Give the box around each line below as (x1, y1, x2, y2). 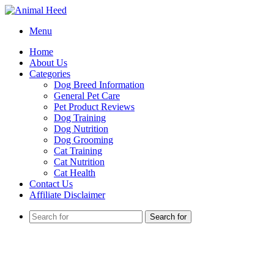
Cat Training (54, 146, 102, 156)
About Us (29, 57, 67, 68)
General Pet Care (54, 91, 120, 101)
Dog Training (54, 113, 106, 123)
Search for (150, 212, 187, 221)
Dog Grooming (54, 135, 113, 145)
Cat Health (54, 168, 95, 178)
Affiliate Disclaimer (29, 190, 105, 200)
